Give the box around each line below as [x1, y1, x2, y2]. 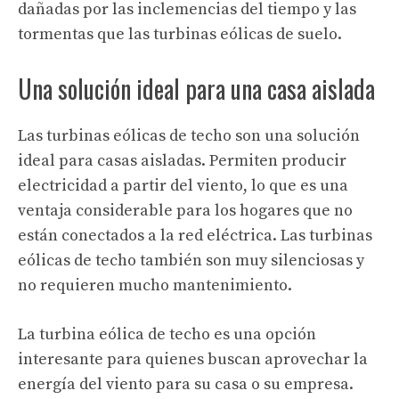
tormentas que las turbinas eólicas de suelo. [18, 24, 342, 45]
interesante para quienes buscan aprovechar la [18, 349, 368, 370]
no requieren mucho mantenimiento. [18, 275, 292, 297]
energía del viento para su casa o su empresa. [18, 374, 354, 395]
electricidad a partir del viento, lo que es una [18, 175, 348, 197]
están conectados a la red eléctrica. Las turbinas [18, 225, 372, 247]
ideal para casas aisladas [18, 151, 201, 172]
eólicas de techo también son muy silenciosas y [18, 250, 364, 272]
